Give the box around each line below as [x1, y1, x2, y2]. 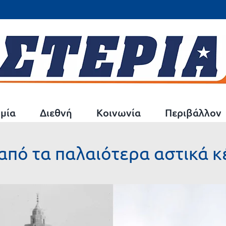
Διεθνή [40, 105, 72, 119]
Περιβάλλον [165, 105, 221, 119]
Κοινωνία [96, 105, 141, 119]
